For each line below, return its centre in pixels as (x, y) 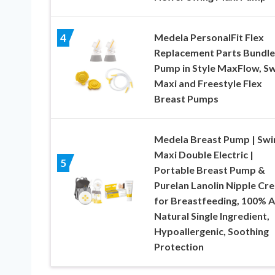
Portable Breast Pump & (209, 169)
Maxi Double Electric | (203, 154)
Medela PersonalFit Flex (209, 37)
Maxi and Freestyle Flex (208, 83)
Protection (179, 246)
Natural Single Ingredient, (211, 215)
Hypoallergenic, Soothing (211, 231)
